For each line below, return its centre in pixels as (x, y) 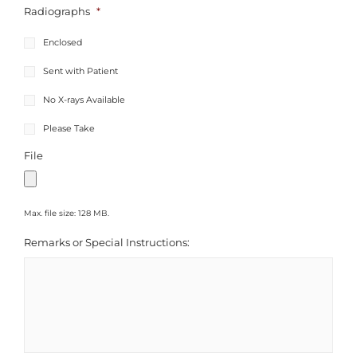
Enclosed (63, 42)
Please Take (69, 129)
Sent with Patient (80, 71)
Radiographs (57, 11)
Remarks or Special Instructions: (107, 243)
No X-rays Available (84, 99)
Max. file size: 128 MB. (67, 214)
